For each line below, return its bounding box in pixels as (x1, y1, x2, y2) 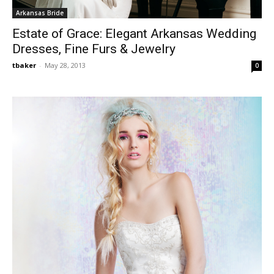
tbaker (12, 61, 36, 70)
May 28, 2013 (45, 61, 86, 70)
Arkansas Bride (16, 9, 64, 18)
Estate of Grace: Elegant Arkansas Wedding (12, 26, 256, 42)
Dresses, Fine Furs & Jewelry (12, 42, 176, 57)
